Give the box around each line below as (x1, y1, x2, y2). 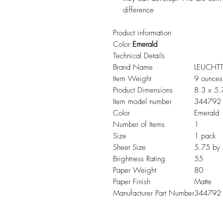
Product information (113, 28, 171, 38)
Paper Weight (113, 165, 156, 175)
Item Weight (113, 74, 151, 84)
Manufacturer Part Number (113, 188, 194, 198)
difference (123, 5, 154, 15)
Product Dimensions (113, 85, 173, 95)
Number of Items (113, 119, 165, 129)
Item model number (113, 97, 172, 107)
